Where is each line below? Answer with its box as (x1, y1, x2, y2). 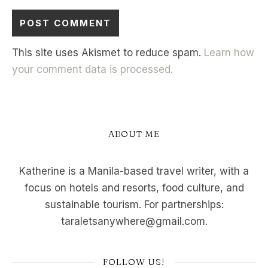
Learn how (204, 47, 254, 59)
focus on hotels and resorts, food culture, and (24, 182, 244, 194)
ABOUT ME (108, 128, 160, 139)
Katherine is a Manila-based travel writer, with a (19, 165, 249, 177)
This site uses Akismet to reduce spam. (12, 47, 204, 59)
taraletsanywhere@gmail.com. (60, 215, 208, 227)
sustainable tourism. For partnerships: (44, 199, 224, 211)
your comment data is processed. (12, 63, 173, 75)
